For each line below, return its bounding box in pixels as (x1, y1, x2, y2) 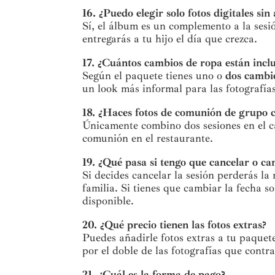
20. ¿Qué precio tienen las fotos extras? (82, 218, 267, 232)
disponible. (82, 194, 134, 208)
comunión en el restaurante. (82, 131, 214, 145)
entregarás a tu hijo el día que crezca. (82, 32, 258, 46)
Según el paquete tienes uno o (82, 69, 226, 83)
